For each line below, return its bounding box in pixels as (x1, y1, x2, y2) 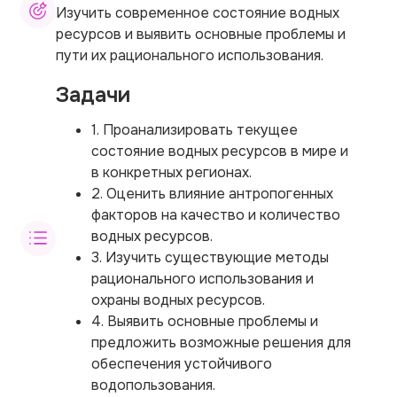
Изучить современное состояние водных (56, 3, 339, 22)
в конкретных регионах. (91, 162, 252, 182)
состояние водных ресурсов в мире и (91, 141, 348, 160)
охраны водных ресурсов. (91, 290, 265, 309)
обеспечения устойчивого (91, 354, 272, 373)
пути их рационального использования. (56, 45, 323, 65)
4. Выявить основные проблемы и (91, 311, 318, 331)
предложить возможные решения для (91, 332, 351, 352)
